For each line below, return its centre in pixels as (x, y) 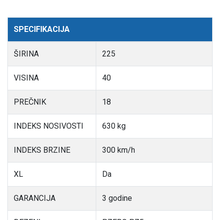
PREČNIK (30, 102)
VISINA (26, 78)
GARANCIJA (35, 198)
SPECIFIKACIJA (42, 29)
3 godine (117, 198)
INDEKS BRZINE (42, 150)
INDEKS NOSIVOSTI (49, 126)
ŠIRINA (26, 54)
